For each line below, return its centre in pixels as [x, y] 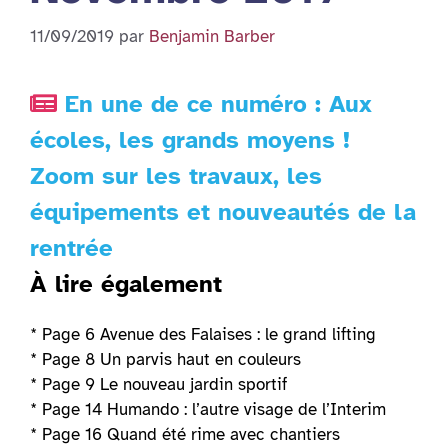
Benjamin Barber [212, 37]
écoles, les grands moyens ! [190, 140]
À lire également [126, 284]
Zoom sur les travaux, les [176, 176]
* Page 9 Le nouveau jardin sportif [158, 385]
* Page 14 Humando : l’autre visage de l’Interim [208, 410]
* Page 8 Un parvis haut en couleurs [165, 360]
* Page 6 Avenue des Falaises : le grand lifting [203, 335]
